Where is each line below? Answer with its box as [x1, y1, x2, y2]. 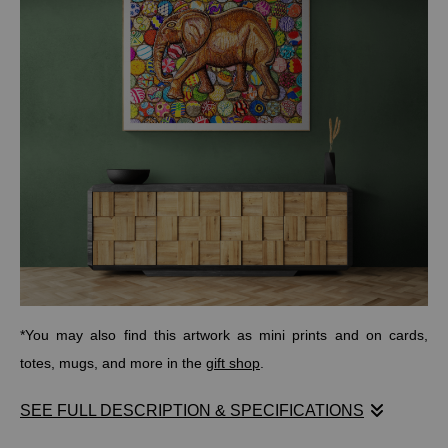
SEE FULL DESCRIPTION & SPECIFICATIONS [20, 401, 364, 419]
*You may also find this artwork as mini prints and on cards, [20, 326, 428, 343]
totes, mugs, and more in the [20, 354, 206, 371]
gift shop [206, 354, 260, 371]
